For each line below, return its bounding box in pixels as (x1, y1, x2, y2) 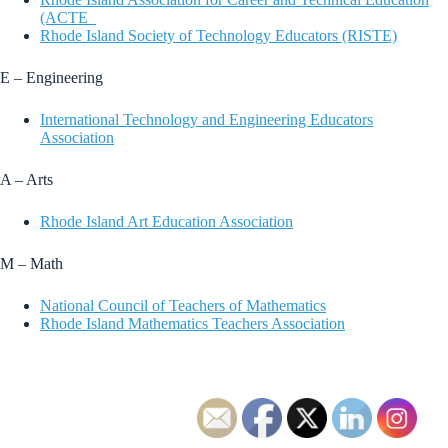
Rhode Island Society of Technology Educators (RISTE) (40, 26, 397, 44)
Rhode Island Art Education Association (40, 212, 293, 230)
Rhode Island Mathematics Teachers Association (40, 314, 345, 332)
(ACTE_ (40, 8, 96, 26)
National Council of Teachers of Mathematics (40, 296, 326, 314)
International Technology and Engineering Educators (40, 110, 373, 128)
